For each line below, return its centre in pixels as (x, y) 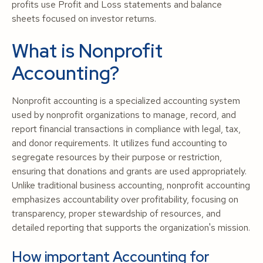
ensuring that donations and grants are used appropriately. (129, 171)
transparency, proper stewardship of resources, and (116, 213)
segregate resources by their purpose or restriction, (117, 157)
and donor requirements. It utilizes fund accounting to (119, 143)
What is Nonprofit (87, 51)
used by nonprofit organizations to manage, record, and (124, 115)
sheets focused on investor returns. (84, 18)
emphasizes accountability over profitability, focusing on (125, 199)
